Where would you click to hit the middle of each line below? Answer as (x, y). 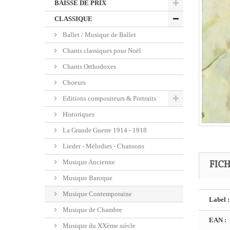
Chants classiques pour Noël (101, 51)
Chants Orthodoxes (89, 66)
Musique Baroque (87, 178)
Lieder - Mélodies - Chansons (103, 146)
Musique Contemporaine (97, 194)
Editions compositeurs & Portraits (109, 98)
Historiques (78, 114)
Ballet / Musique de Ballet (99, 35)
